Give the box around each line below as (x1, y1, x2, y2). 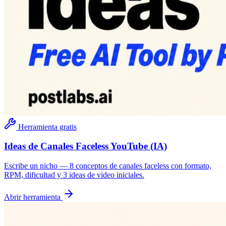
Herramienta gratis (18, 122, 77, 131)
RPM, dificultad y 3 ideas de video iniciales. (4, 170, 144, 179)
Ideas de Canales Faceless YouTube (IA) (4, 141, 167, 152)
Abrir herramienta (4, 192, 61, 201)
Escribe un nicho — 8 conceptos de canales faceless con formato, (4, 161, 211, 170)
